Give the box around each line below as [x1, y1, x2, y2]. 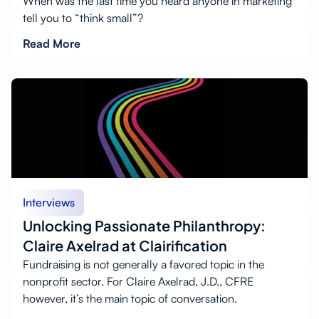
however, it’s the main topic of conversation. [23, 291, 237, 305]
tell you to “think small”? [23, 10, 143, 25]
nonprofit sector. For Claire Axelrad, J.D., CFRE [23, 273, 253, 288]
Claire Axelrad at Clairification [23, 236, 227, 254]
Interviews [23, 194, 75, 209]
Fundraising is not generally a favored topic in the [23, 256, 264, 271]
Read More [23, 36, 80, 51]
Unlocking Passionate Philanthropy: [23, 216, 266, 234]
